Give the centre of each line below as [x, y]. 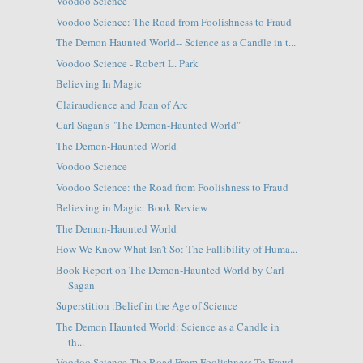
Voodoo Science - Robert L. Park [127, 63]
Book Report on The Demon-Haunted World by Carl [170, 269]
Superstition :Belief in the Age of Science [146, 306]
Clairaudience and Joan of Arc [122, 104]
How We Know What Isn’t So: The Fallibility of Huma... [176, 249]
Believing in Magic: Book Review [131, 208]
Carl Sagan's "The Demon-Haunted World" [148, 125]
